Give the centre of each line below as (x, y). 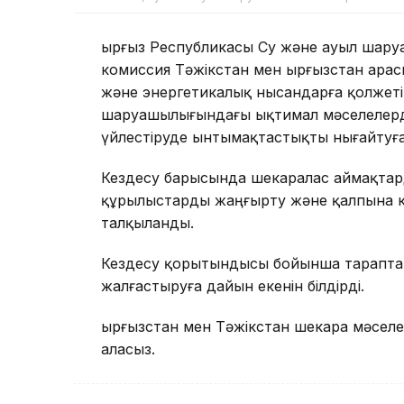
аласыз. (130, 349)
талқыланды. (150, 223)
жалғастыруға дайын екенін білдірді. (233, 286)
